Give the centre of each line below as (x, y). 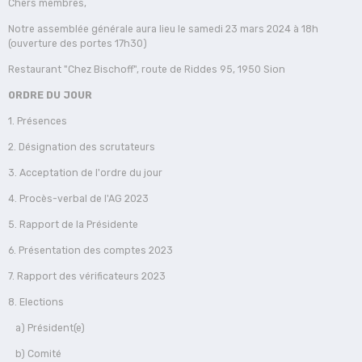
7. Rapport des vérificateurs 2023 (87, 276)
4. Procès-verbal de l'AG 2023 (78, 198)
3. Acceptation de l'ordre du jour (85, 173)
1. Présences (38, 121)
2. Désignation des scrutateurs (82, 147)
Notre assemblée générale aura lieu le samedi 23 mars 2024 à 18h (163, 29)
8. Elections (36, 302)
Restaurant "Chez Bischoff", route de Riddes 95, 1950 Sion (147, 69)
